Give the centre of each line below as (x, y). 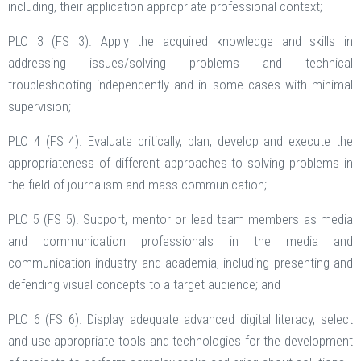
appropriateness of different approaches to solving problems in (180, 163)
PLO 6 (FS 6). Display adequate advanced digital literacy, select (180, 320)
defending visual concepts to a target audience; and (144, 285)
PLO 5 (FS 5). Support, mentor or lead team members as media (180, 220)
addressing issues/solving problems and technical (180, 63)
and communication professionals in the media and (180, 241)
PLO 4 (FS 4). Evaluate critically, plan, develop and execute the (180, 141)
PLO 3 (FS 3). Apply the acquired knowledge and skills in (180, 41)
